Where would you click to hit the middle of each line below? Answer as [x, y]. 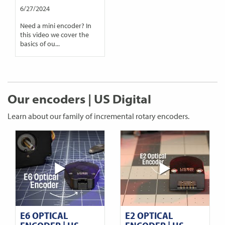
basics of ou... [40, 43]
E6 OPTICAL [44, 215]
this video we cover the [54, 34]
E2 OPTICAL [149, 215]
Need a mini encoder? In [55, 25]
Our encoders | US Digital [79, 99]
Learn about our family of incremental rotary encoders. [98, 116]
